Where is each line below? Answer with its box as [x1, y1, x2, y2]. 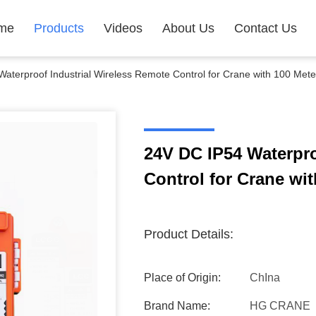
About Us [162, 21, 214, 35]
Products [34, 21, 84, 35]
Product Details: [144, 227, 233, 241]
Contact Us [234, 21, 297, 35]
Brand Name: [144, 300, 210, 312]
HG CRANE [250, 300, 310, 312]
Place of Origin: [144, 272, 221, 284]
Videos [104, 21, 142, 35]
